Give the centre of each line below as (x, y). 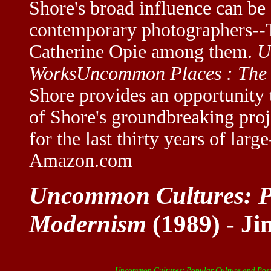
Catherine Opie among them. (143, 51)
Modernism (88, 224)
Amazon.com (81, 160)
